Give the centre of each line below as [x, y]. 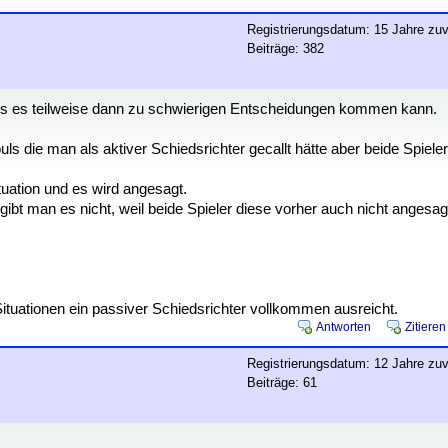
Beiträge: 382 [285, 48]
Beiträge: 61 [282, 382]
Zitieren [425, 327]
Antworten [343, 327]
